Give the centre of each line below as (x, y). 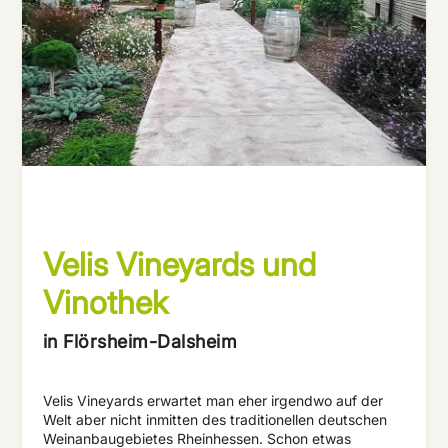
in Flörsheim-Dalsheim (140, 342)
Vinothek (105, 303)
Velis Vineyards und (179, 265)
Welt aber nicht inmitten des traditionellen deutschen (214, 420)
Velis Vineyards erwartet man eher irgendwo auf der (212, 401)
